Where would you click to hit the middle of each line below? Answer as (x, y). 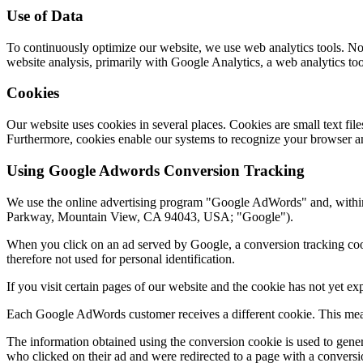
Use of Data (45, 16)
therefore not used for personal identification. (121, 258)
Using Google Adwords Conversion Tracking (156, 170)
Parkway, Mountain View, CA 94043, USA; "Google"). (150, 216)
